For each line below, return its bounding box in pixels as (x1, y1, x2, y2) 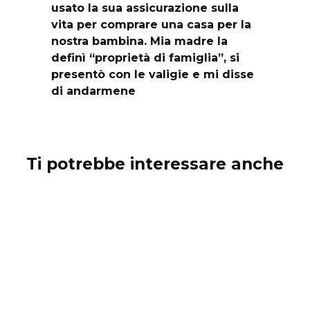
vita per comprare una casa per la (51, 17, 251, 31)
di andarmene (51, 84, 136, 98)
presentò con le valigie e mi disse (51, 67, 254, 81)
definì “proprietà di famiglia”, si (51, 51, 239, 64)
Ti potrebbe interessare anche (26, 154, 284, 174)
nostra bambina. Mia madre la (51, 34, 228, 48)
